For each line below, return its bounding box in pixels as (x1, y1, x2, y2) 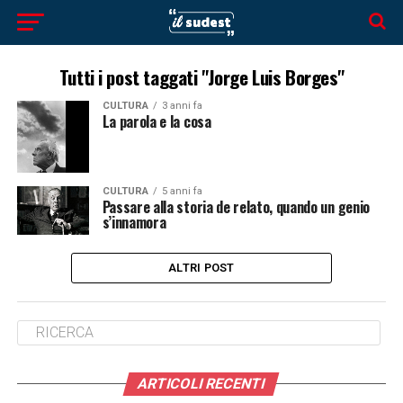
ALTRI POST (168, 260, 235, 274)
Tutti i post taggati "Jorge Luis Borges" (58, 63, 345, 91)
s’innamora (102, 210, 166, 233)
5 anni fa (161, 184, 202, 197)
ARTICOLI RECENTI (136, 374, 268, 392)
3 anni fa (161, 100, 202, 112)
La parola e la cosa (102, 111, 211, 132)
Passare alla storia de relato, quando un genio (102, 195, 370, 218)
